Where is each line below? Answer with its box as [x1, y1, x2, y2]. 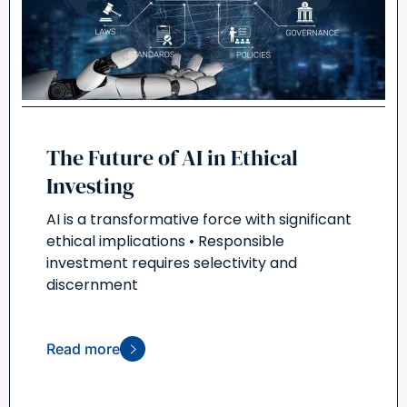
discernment [46, 273, 138, 295]
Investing [46, 170, 134, 201]
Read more [46, 339, 120, 358]
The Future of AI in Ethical [46, 142, 298, 173]
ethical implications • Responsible [46, 230, 284, 252]
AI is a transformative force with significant [46, 208, 352, 230]
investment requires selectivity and [46, 252, 297, 273]
